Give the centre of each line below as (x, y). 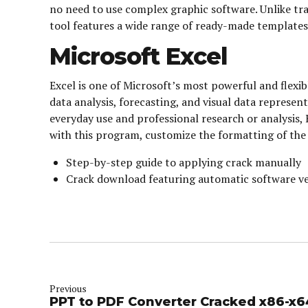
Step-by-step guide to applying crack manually (184, 162)
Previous (68, 289)
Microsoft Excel (139, 56)
